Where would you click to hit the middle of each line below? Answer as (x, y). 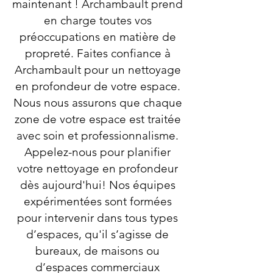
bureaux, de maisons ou (97, 251)
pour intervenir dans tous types (97, 218)
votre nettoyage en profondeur (97, 168)
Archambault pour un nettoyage (97, 70)
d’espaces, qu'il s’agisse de (97, 234)
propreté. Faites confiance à (97, 53)
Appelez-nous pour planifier (97, 152)
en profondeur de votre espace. (97, 86)
